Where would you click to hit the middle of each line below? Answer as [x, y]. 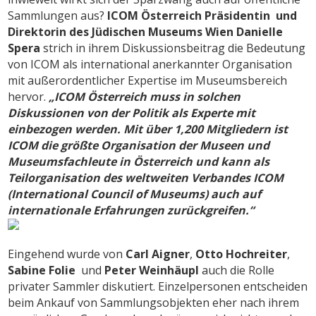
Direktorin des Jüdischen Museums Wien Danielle [146, 31]
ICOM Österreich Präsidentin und [202, 15]
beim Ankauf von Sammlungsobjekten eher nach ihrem [154, 302]
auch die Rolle [237, 270]
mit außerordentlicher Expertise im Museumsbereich [148, 80]
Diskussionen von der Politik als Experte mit [132, 113]
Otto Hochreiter [242, 254]
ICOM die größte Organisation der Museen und [139, 145]
